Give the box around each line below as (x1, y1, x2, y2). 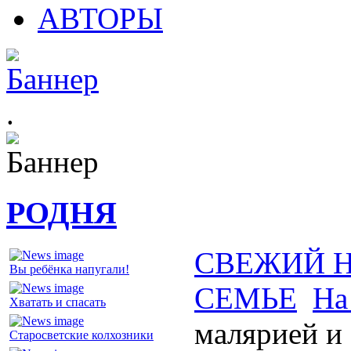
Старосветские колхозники (9, 328, 154, 342)
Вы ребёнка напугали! (9, 262, 129, 277)
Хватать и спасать (9, 295, 106, 309)
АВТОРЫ (38, 2, 163, 35)
